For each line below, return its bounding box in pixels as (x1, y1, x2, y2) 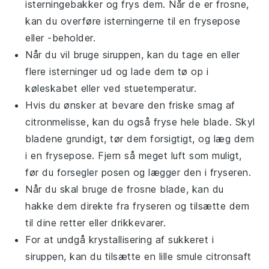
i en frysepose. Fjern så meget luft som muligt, (25, 149, 242, 162)
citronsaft (205, 250, 252, 262)
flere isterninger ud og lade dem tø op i (25, 65, 209, 77)
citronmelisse (25, 115, 86, 128)
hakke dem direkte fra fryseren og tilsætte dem (25, 199, 250, 212)
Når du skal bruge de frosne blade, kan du (25, 183, 224, 195)
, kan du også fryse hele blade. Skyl (86, 115, 255, 128)
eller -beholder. (25, 31, 96, 44)
